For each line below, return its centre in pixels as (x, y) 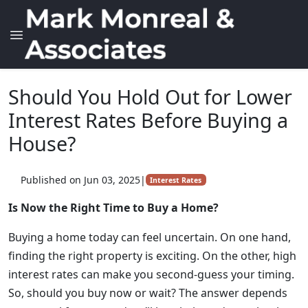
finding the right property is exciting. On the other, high (152, 256)
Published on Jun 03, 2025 (80, 180)
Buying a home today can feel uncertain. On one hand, (150, 237)
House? (42, 143)
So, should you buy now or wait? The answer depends (148, 293)
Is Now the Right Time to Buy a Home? (113, 208)
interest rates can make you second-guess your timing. (151, 274)
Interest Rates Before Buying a (148, 120)
